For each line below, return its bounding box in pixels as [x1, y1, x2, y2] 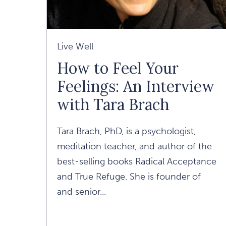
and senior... [57, 186, 106, 198]
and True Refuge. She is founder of [57, 171, 201, 183]
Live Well [57, 41, 93, 52]
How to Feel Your [57, 59, 179, 78]
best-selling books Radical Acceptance [57, 156, 216, 167]
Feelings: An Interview [57, 77, 214, 96]
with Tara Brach [57, 95, 169, 115]
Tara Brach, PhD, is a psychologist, [57, 126, 196, 137]
